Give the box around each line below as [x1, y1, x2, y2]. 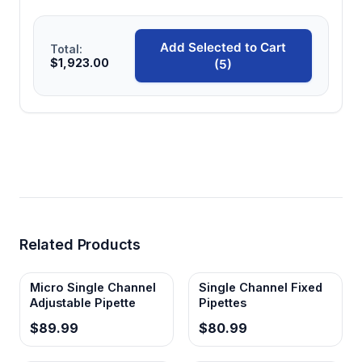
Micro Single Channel [30, 280, 156, 294]
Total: [50, 41, 82, 56]
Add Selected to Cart [160, 39, 287, 55]
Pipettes [199, 295, 246, 309]
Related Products [19, 235, 141, 253]
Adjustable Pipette [30, 295, 136, 309]
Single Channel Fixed [199, 280, 322, 294]
